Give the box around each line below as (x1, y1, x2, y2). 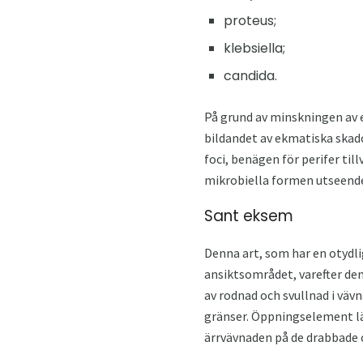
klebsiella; (224, 39, 285, 58)
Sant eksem (204, 205, 293, 228)
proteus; (224, 11, 276, 31)
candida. (224, 66, 277, 86)
